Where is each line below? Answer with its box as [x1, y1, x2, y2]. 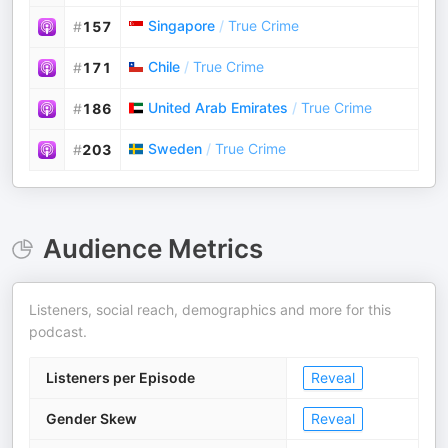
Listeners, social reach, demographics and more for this [29, 301, 391, 318]
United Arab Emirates [148, 99, 288, 116]
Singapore [148, 17, 215, 34]
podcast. [29, 323, 87, 340]
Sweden [148, 140, 202, 157]
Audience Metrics [42, 233, 263, 264]
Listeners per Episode [46, 369, 195, 386]
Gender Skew [46, 410, 137, 427]
